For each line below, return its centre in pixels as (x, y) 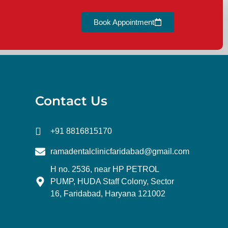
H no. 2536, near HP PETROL (105, 169)
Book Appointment (124, 22)
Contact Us (71, 101)
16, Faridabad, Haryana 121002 (108, 193)
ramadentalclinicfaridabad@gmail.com (120, 151)
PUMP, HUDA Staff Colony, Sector (112, 181)
